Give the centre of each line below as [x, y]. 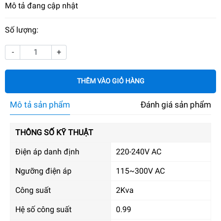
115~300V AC [140, 171]
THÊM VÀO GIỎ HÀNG [110, 81]
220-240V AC [139, 151]
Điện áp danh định [47, 151]
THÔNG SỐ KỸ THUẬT [54, 132]
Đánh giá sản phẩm [176, 104]
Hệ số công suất [43, 209]
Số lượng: [22, 30]
